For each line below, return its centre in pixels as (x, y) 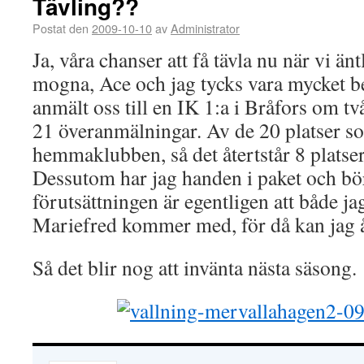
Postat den (61, 28)
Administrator (205, 28)
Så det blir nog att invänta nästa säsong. (195, 267)
